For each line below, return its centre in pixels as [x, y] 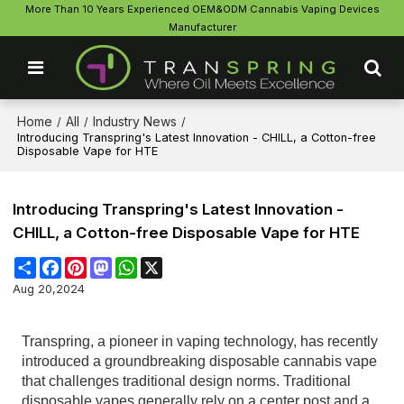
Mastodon [140, 264]
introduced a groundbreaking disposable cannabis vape [200, 362]
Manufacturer [202, 27]
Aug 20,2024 [49, 289]
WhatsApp [166, 264]
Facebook [90, 264]
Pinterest [111, 264]
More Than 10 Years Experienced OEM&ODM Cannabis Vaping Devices [202, 9]
